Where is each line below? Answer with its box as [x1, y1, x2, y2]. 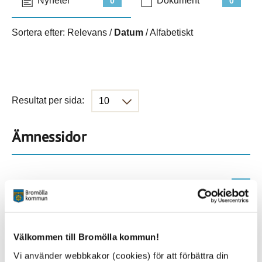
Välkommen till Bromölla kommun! [13, 232, 159, 242]
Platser [12, 216, 56, 231]
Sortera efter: [12, 27, 67, 37]
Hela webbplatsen [12, 180, 87, 189]
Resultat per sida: [12, 95, 84, 105]
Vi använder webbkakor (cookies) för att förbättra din [13, 250, 229, 260]
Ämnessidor [12, 130, 87, 145]
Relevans [67, 27, 107, 37]
